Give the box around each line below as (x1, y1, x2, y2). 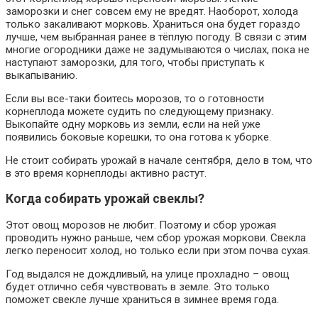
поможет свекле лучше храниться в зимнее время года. (6, 292, 279, 306)
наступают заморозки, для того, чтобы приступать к (6, 55, 265, 69)
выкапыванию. (6, 68, 77, 82)
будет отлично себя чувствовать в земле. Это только (6, 280, 270, 293)
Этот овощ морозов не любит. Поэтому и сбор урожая (6, 218, 276, 231)
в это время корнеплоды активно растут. (6, 166, 207, 180)
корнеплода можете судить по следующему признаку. (6, 104, 273, 118)
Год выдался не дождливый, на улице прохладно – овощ (6, 267, 290, 280)
